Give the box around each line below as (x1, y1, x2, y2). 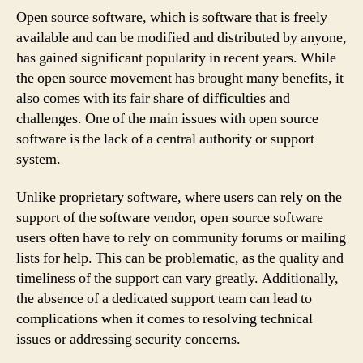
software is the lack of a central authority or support (16, 129, 314, 148)
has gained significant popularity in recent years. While (16, 48, 336, 67)
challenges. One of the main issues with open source (16, 109, 318, 128)
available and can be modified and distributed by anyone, (16, 28, 347, 47)
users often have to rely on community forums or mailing (16, 228, 346, 247)
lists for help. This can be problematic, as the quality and (16, 249, 344, 267)
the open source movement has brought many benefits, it (16, 68, 344, 88)
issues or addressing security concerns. (16, 330, 241, 348)
